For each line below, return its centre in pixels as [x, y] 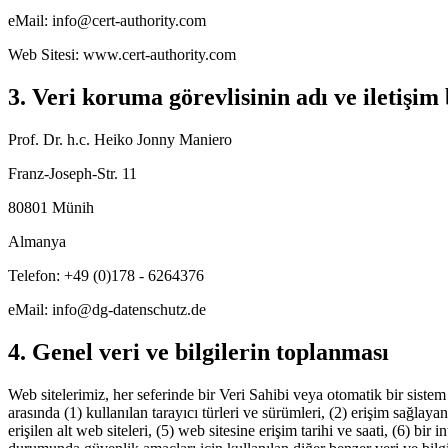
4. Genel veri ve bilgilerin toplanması [198, 352]
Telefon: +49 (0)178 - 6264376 [106, 276]
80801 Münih [51, 208]
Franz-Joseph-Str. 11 [72, 174]
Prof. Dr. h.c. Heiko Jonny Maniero [120, 140]
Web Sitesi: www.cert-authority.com [122, 55]
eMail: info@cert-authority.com [107, 21]
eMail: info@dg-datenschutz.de [107, 310]
